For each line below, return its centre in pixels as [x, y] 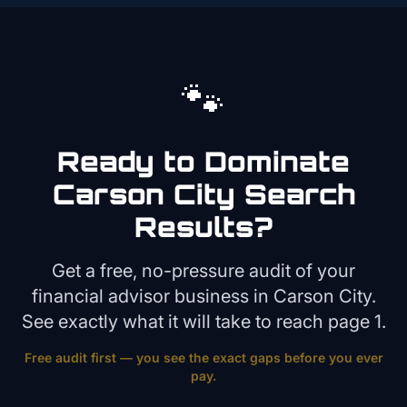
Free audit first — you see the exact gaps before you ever [203, 357]
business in [221, 296]
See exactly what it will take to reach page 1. [203, 322]
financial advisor [100, 296]
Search [295, 194]
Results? [203, 227]
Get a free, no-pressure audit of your [203, 271]
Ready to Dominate [203, 161]
